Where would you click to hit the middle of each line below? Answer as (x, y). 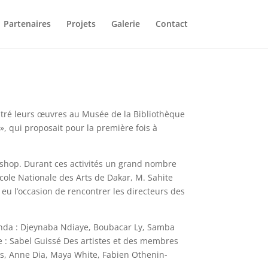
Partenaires (27, 24)
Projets (81, 24)
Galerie (125, 24)
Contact (171, 24)
